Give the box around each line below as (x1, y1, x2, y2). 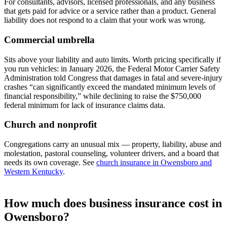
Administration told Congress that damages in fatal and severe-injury (4, 73, 222, 82)
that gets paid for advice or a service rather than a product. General (4, 7, 216, 16)
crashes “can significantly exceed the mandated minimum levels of (4, 82, 215, 91)
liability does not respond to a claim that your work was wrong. (4, 16, 206, 25)
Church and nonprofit (4, 119, 97, 130)
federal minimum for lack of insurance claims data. (4, 100, 165, 109)
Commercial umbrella (4, 34, 95, 45)
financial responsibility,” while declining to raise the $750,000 (4, 91, 201, 100)
